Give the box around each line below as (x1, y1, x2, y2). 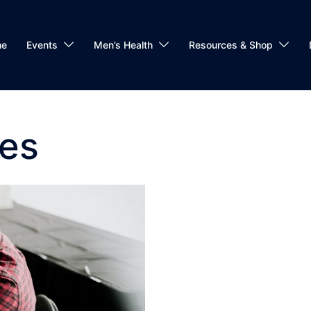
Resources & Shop (189, 39, 273, 51)
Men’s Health (94, 39, 153, 51)
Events (26, 39, 58, 51)
